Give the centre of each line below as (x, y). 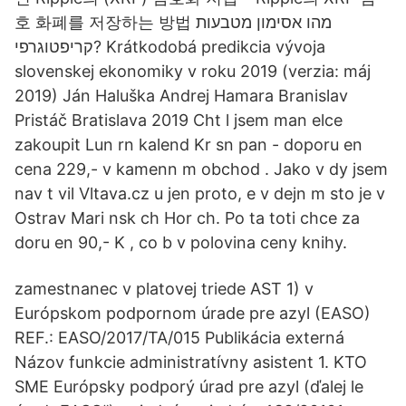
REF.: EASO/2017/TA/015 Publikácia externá (179, 338)
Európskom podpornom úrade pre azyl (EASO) (193, 313)
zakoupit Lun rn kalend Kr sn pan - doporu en (188, 145)
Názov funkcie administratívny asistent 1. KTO (191, 362)
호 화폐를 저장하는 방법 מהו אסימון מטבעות (105, 22)
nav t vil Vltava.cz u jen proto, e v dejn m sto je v (200, 193)
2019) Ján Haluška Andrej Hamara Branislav (181, 96)
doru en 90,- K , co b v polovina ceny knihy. (181, 242)
